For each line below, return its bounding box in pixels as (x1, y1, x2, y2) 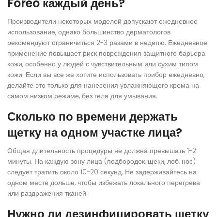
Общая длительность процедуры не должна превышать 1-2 (7, 146, 196, 156)
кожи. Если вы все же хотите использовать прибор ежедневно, (7, 70, 204, 80)
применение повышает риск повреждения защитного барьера (7, 48, 205, 59)
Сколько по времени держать (7, 108, 178, 125)
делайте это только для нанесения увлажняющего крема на (7, 80, 199, 91)
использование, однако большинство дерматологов (7, 27, 170, 37)
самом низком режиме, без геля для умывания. (7, 91, 157, 101)
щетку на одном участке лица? (7, 124, 182, 141)
